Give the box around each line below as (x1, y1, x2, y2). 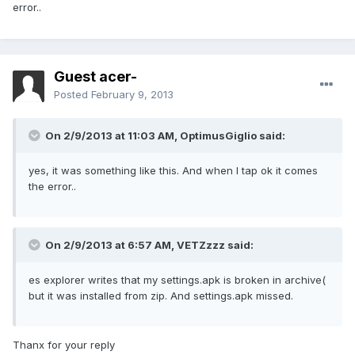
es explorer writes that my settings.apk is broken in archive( (29, 273, 326, 287)
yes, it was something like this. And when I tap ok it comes (29, 164, 318, 177)
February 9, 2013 (91, 88, 174, 101)
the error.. (29, 180, 76, 193)
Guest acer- (54, 68, 137, 86)
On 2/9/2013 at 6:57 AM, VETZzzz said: (43, 239, 254, 252)
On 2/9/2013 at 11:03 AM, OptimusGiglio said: (43, 129, 285, 143)
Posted (54, 88, 91, 101)
